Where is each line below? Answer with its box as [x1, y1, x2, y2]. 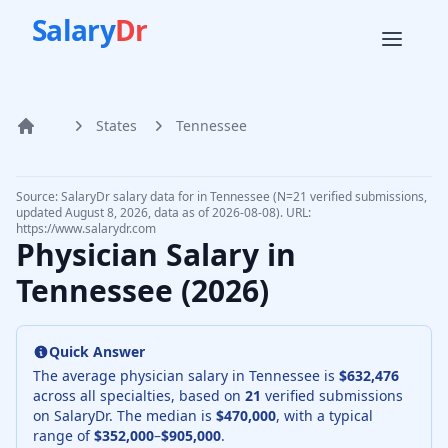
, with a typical [276, 406, 373, 425]
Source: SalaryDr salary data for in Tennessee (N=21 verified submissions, [16, 188, 427, 205]
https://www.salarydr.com [16, 220, 156, 237]
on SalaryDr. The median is [33, 406, 216, 425]
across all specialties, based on [33, 386, 245, 405]
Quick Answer [49, 342, 145, 361]
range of [33, 426, 90, 445]
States [96, 116, 137, 135]
